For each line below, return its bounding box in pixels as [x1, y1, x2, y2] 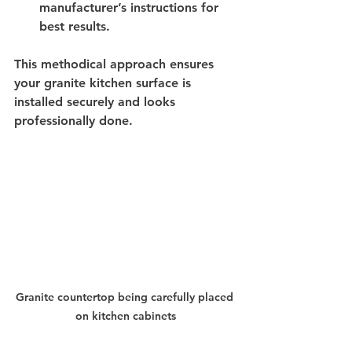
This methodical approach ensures [14, 56, 218, 71]
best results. [39, 18, 110, 34]
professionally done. [14, 112, 133, 128]
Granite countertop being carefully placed [15, 289, 236, 304]
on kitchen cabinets [75, 308, 176, 323]
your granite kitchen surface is [14, 75, 195, 90]
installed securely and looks [14, 93, 179, 109]
